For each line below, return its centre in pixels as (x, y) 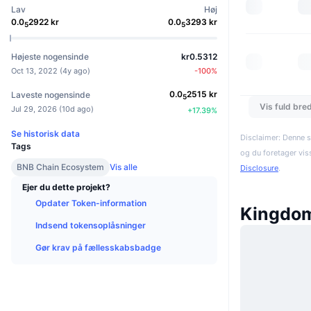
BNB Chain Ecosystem (60, 167)
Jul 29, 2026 (34, 109)
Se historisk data (45, 134)
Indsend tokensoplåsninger (91, 226)
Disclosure (259, 168)
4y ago (75, 70)
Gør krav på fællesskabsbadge (98, 248)
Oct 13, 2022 (34, 70)
